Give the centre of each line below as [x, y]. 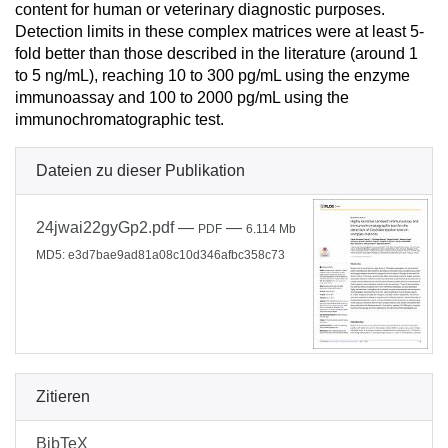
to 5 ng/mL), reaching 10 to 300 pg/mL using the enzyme [212, 75]
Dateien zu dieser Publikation [140, 170]
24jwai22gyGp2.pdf [105, 227]
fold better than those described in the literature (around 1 [216, 53]
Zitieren [63, 396]
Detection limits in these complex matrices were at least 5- [219, 31]
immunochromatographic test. [119, 119]
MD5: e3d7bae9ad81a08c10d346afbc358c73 [160, 255]
